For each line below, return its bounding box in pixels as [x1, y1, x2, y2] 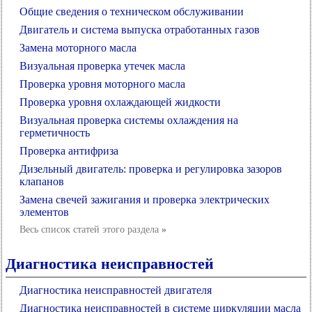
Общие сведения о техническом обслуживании [19, 6, 244, 17]
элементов [19, 206, 69, 218]
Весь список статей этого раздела [19, 224, 162, 235]
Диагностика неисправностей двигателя [19, 284, 212, 296]
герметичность [19, 127, 90, 139]
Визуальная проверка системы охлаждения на [19, 114, 238, 126]
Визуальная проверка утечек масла [19, 60, 185, 72]
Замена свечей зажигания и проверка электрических [19, 194, 270, 205]
